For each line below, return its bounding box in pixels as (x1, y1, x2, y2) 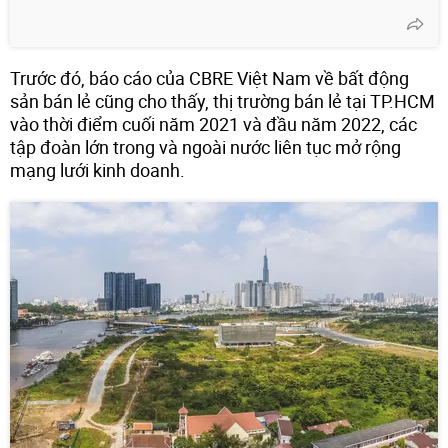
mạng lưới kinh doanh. (10, 157, 185, 182)
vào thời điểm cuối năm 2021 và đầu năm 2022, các (10, 111, 417, 136)
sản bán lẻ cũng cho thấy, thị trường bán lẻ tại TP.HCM (10, 88, 435, 113)
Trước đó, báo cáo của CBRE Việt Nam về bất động (10, 65, 409, 90)
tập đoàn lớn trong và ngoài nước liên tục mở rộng (10, 134, 401, 159)
